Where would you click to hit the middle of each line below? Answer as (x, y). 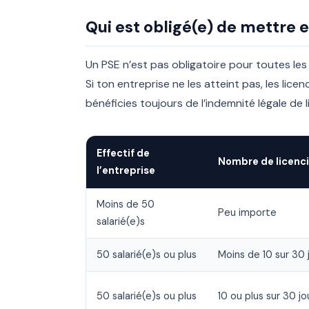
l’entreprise (126, 170)
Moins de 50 (126, 204)
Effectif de (123, 153)
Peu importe (247, 212)
